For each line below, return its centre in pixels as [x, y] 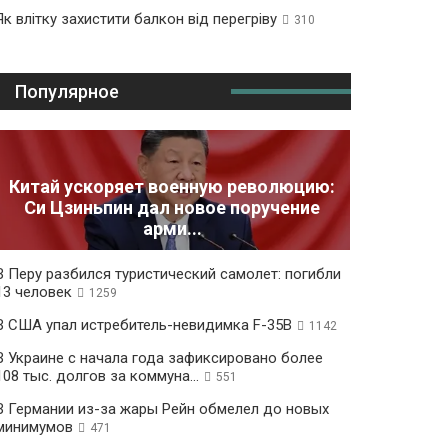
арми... [172, 229]
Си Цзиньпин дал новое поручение [172, 208]
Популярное [66, 91]
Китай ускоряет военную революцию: [172, 187]
